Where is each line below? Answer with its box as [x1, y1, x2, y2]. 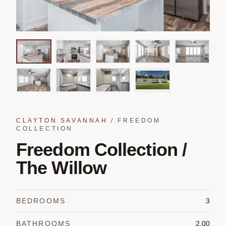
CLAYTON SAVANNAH [16, 117, 108, 124]
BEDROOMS [16, 196, 66, 205]
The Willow [16, 157, 107, 178]
